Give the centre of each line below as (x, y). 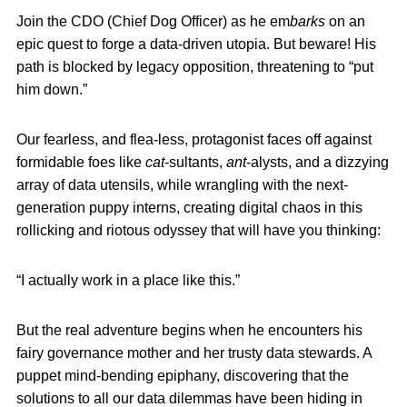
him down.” (52, 90)
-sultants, (195, 163)
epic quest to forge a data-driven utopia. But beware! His (196, 45)
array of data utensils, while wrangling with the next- (182, 185)
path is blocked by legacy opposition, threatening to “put (195, 67)
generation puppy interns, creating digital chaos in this (189, 208)
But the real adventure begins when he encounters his (189, 331)
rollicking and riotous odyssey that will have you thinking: (199, 231)
